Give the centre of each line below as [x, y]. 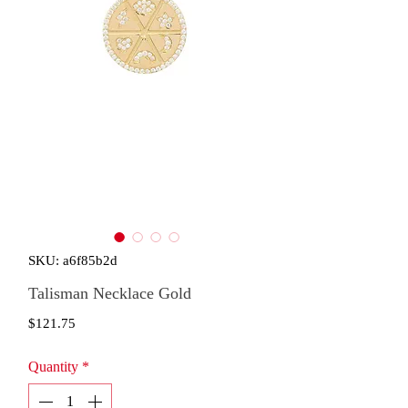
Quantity [53, 367]
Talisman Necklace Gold [110, 293]
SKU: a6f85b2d [73, 260]
